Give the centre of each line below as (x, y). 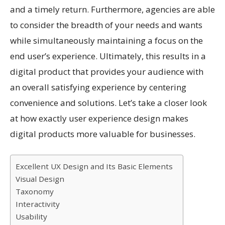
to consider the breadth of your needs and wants (106, 25)
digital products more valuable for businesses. (103, 134)
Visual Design (40, 179)
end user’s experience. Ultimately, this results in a (108, 56)
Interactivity (38, 204)
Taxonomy (35, 192)
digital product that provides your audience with (107, 72)
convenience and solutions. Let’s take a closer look (108, 103)
